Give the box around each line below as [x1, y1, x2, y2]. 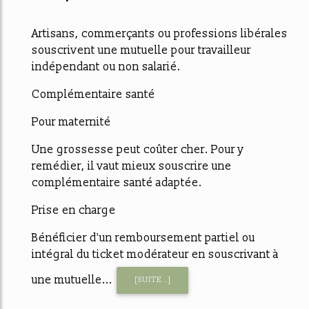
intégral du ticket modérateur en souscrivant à [32, 248, 279, 262]
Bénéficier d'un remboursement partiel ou [32, 231, 255, 246]
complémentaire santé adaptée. [32, 176, 202, 190]
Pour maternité [32, 115, 111, 130]
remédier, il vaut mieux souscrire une [32, 159, 232, 174]
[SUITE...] [134, 275, 171, 285]
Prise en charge [32, 203, 116, 218]
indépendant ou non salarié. [32, 60, 181, 74]
